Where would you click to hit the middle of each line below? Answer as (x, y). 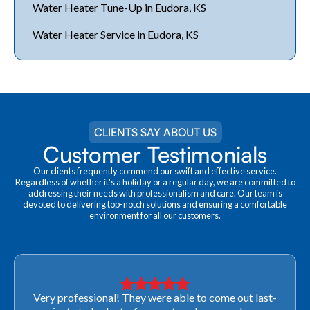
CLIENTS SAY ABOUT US (155, 132)
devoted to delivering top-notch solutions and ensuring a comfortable (155, 204)
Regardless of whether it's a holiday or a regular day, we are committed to (155, 182)
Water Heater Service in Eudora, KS (115, 34)
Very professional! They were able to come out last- (155, 297)
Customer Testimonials (155, 154)
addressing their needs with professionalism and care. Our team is (155, 193)
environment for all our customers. (155, 215)
